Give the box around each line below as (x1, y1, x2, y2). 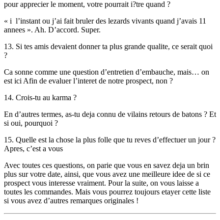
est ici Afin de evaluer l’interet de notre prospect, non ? (4, 76, 173, 85)
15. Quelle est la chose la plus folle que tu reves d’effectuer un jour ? (4, 135, 216, 144)
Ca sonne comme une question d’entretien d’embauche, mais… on (4, 67, 209, 76)
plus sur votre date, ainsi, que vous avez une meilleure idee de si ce (4, 169, 210, 178)
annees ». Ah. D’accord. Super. (4, 25, 101, 34)
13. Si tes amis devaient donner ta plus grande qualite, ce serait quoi (4, 42, 213, 51)
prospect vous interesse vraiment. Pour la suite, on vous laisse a (4, 178, 199, 187)
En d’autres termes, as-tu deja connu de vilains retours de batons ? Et (4, 110, 216, 118)
